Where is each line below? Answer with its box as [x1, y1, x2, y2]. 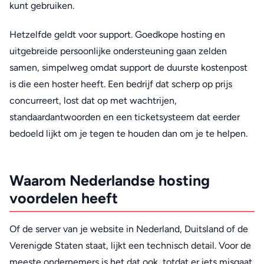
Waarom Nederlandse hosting [9, 171, 210, 189]
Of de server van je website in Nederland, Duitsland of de [9, 223, 248, 235]
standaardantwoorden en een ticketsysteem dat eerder [9, 111, 240, 123]
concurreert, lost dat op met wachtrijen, [9, 94, 177, 106]
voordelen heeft [9, 189, 118, 207]
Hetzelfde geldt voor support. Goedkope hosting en [9, 28, 225, 40]
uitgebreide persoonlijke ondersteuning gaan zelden [9, 45, 227, 57]
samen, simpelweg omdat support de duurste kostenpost [9, 61, 247, 73]
